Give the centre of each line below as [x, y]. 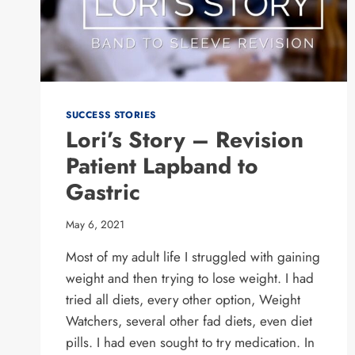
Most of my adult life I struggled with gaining [193, 256]
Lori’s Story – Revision [185, 139]
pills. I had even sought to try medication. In [190, 342]
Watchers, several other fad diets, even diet [189, 321]
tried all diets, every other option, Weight [183, 299]
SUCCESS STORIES [111, 114]
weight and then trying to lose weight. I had [190, 278]
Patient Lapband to [162, 166]
